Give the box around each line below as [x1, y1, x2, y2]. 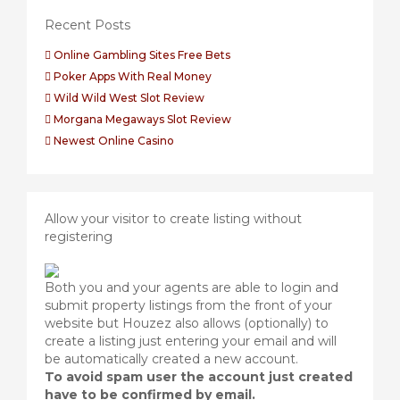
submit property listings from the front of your [45, 297, 332, 313]
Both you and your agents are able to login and [45, 279, 338, 296]
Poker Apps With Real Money [54, 70, 212, 83]
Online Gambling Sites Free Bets [54, 48, 230, 62]
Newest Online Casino [54, 134, 174, 147]
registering [45, 229, 112, 245]
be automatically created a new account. [45, 351, 298, 367]
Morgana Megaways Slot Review [54, 112, 231, 126]
